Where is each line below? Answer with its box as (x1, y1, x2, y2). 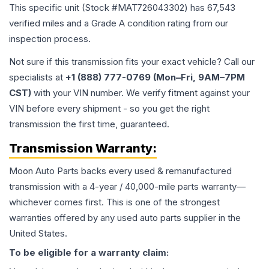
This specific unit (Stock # (9, 2, 118, 14)
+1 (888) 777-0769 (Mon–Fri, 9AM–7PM (65, 71, 245, 83)
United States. (9, 228, 67, 240)
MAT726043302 (118, 2, 184, 14)
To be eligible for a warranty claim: (9, 247, 169, 259)
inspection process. (9, 33, 91, 45)
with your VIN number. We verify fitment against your (31, 87, 250, 99)
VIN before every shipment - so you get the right (9, 103, 210, 115)
